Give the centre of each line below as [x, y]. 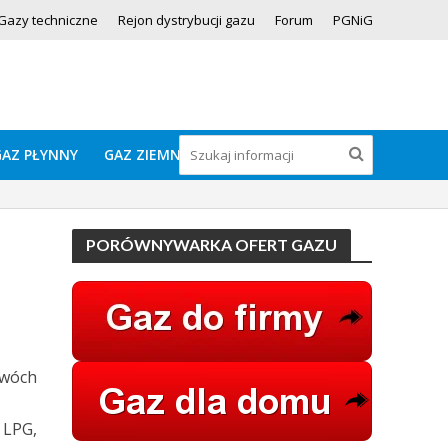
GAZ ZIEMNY [146, 154]
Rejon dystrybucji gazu [186, 20]
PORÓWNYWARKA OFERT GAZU [212, 244]
